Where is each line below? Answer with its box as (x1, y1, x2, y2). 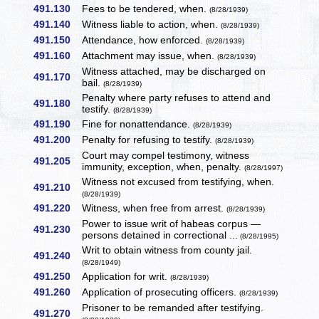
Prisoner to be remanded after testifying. (82, 302, 264, 314)
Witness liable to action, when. (82, 19, 221, 31)
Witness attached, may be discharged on (82, 66, 266, 78)
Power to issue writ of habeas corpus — (82, 218, 261, 230)
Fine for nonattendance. (82, 118, 194, 130)
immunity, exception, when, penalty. (82, 161, 245, 173)
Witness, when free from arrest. (82, 202, 227, 214)
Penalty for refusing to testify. (82, 134, 216, 146)
